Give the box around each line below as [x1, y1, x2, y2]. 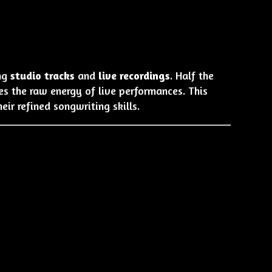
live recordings [98, 69, 170, 82]
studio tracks [10, 69, 75, 82]
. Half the [169, 69, 214, 82]
